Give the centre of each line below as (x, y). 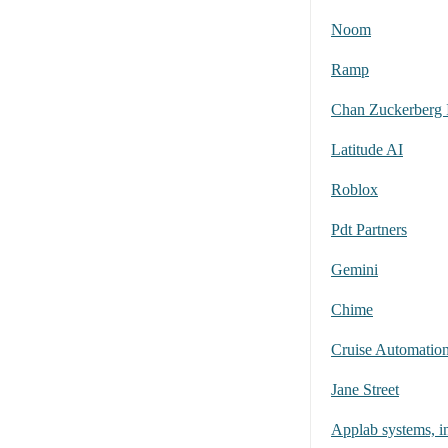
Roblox (354, 190)
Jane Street (365, 390)
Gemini (354, 270)
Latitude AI (367, 150)
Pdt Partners (369, 230)
